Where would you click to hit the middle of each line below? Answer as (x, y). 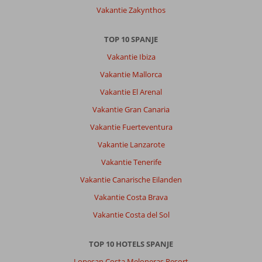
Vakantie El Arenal (131, 92)
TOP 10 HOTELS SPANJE (131, 244)
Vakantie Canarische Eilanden (131, 179)
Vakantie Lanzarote (131, 144)
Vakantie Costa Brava (131, 197)
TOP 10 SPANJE (131, 39)
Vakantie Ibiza (131, 56)
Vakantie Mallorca (131, 74)
